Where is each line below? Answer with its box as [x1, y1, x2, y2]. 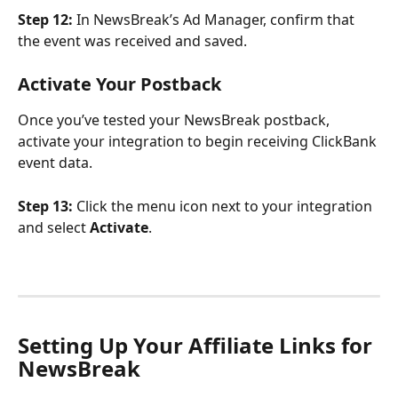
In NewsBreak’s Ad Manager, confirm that [73, 9, 358, 29]
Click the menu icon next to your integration [73, 195, 376, 216]
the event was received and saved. [18, 30, 247, 51]
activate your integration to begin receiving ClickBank [18, 131, 380, 152]
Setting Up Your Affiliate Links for [18, 330, 378, 360]
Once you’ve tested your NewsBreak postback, [18, 110, 333, 131]
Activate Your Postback [18, 72, 221, 97]
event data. [18, 153, 92, 173]
